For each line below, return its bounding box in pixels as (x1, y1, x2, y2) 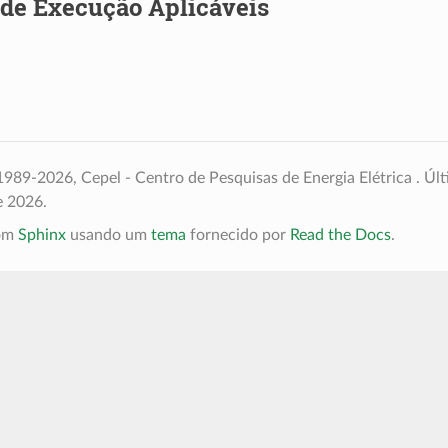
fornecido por (185, 226, 290, 243)
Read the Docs (289, 226, 391, 243)
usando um (65, 226, 151, 243)
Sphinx (17, 226, 66, 243)
